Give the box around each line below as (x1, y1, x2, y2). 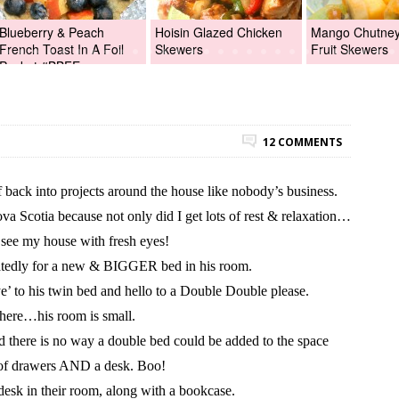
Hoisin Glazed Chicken (155, 23, 282, 41)
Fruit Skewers (311, 40, 388, 58)
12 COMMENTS (263, 134, 342, 150)
